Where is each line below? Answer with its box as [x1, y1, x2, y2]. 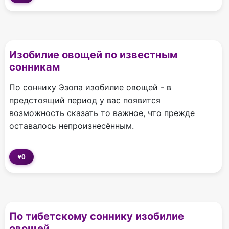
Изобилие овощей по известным [9, 49, 177, 61]
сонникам [9, 61, 60, 74]
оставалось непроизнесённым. [9, 121, 134, 131]
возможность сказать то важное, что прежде [9, 108, 195, 119]
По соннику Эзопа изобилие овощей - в [9, 82, 171, 93]
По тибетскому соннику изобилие [9, 210, 184, 223]
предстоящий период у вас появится [9, 95, 161, 106]
